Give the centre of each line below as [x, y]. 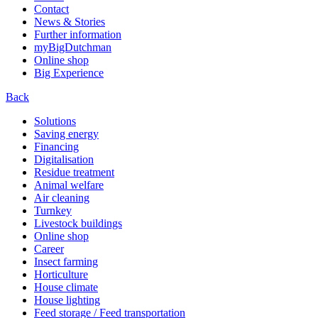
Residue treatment [74, 172]
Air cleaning [62, 198]
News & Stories [70, 22]
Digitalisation [64, 160]
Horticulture [61, 275]
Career [49, 249]
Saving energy [66, 134]
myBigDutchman [73, 48]
